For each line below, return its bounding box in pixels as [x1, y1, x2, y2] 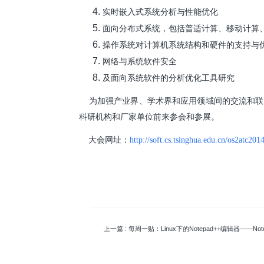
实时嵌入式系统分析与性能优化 [103, 7, 219, 16]
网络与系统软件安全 [103, 57, 177, 66]
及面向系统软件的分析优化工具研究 [103, 73, 235, 82]
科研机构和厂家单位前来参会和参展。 [79, 112, 220, 121]
